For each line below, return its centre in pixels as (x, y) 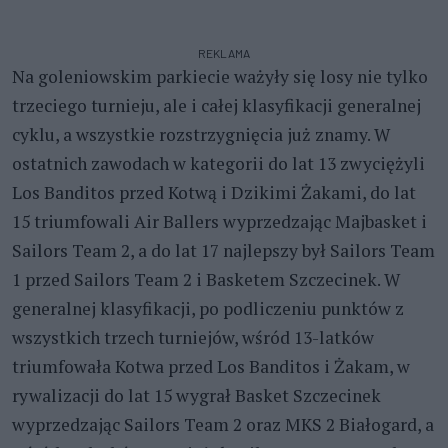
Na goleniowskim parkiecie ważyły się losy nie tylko (220, 76)
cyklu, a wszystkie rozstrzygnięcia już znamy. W (201, 134)
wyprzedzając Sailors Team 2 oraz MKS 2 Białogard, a (223, 424)
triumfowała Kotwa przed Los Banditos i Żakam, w (211, 366)
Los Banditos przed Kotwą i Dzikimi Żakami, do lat (214, 192)
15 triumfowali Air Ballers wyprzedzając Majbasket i (219, 221)
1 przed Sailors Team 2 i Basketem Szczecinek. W (206, 279)
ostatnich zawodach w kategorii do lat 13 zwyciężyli (218, 163)
